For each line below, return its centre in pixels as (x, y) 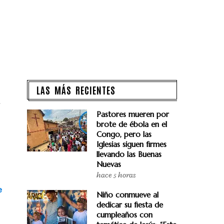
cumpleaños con (124, 215)
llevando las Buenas (129, 154)
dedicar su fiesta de (130, 205)
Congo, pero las (124, 134)
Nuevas (109, 164)
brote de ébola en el (132, 124)
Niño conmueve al (127, 195)
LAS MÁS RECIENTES (76, 90)
